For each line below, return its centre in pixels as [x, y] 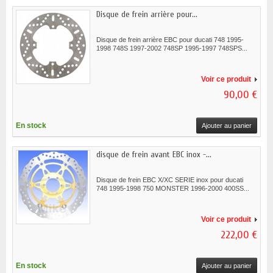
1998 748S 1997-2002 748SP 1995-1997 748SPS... [172, 48]
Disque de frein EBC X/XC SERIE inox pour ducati [171, 180]
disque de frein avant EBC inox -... [154, 155]
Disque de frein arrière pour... [147, 15]
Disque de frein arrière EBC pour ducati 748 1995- [170, 40]
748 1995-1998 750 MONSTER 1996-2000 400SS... [173, 189]
